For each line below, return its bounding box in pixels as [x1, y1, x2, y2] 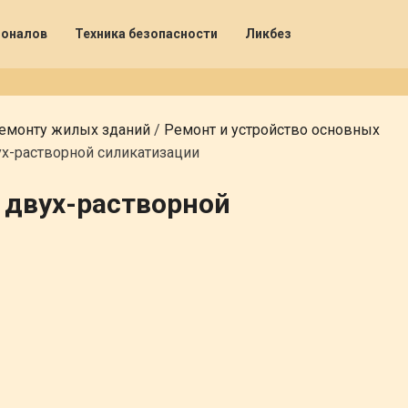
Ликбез [245, 26, 291, 41]
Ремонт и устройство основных [164, 121, 380, 138]
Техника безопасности [75, 26, 218, 41]
